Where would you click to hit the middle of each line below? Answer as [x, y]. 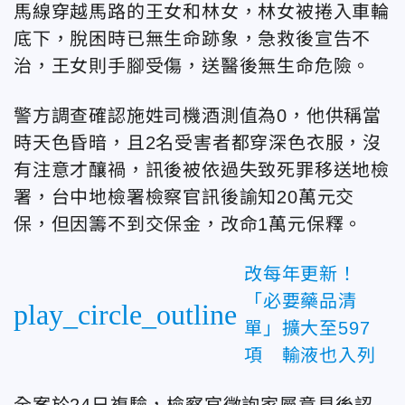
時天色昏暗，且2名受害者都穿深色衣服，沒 [198, 142]
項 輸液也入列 [310, 355]
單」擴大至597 [307, 328]
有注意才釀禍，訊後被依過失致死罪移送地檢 [202, 170]
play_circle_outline [125, 314]
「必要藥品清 [301, 301]
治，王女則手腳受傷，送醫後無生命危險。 [193, 66]
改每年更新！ [301, 273]
